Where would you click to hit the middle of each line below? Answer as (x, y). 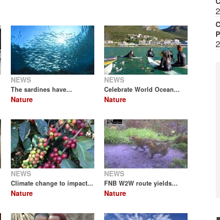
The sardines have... (41, 89)
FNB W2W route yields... (141, 183)
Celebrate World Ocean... (142, 89)
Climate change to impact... (52, 183)
